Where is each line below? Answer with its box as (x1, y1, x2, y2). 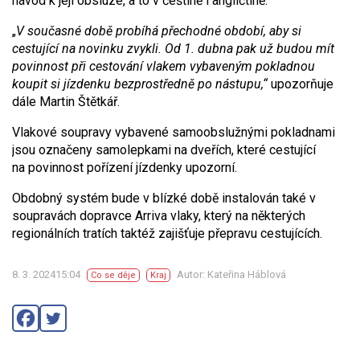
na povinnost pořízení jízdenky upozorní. (12, 160, 237, 175)
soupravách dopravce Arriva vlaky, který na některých (12, 208, 305, 223)
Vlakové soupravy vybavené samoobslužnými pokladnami (12, 125, 335, 140)
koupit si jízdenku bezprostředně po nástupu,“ (12, 76, 268, 92)
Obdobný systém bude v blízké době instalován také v (12, 190, 316, 206)
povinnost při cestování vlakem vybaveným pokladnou (12, 59, 315, 74)
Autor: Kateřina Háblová (177, 268, 286, 280)
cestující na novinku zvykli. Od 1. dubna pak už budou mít (12, 41, 334, 56)
